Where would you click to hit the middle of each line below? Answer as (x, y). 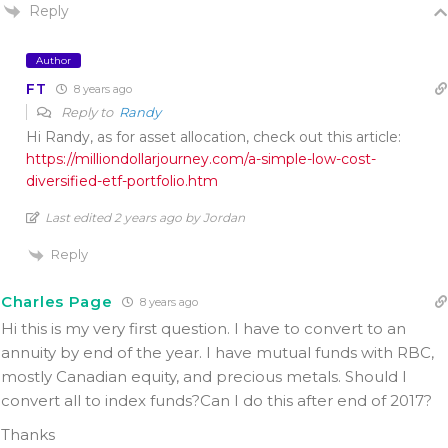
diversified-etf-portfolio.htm (122, 181)
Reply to (88, 112)
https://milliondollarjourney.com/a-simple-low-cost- (201, 159)
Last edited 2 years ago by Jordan (145, 218)
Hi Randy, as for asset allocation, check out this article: (213, 137)
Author (53, 61)
